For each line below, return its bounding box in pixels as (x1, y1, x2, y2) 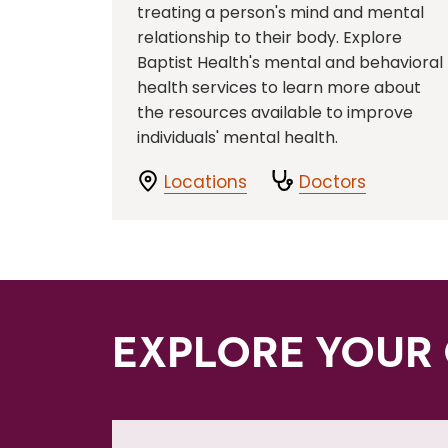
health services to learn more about (137, 76, 421, 99)
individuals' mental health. (137, 126, 338, 149)
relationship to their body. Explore (137, 26, 402, 49)
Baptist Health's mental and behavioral (137, 51, 443, 74)
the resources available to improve (137, 101, 413, 124)
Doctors (299, 170, 366, 194)
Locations (164, 170, 247, 194)
